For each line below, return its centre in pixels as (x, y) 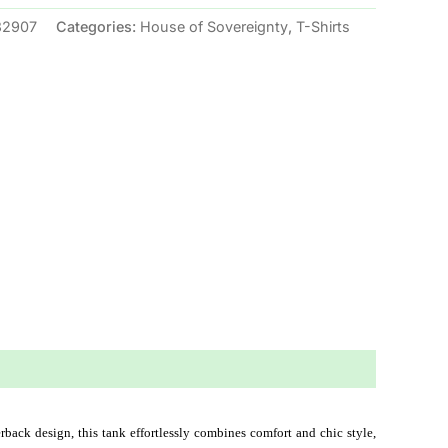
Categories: (98, 26)
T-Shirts (323, 26)
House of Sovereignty (214, 26)
